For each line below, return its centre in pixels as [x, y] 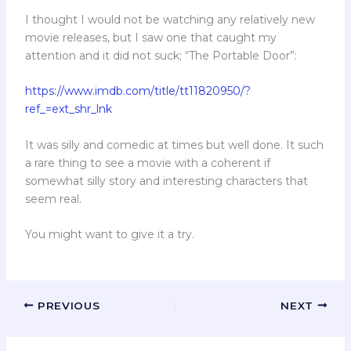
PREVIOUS [67, 305]
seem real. [53, 199]
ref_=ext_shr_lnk [68, 109]
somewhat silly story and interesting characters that [166, 181]
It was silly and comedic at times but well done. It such [174, 145]
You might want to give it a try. [109, 235]
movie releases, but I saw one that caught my [150, 38]
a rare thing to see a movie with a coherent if [147, 163]
